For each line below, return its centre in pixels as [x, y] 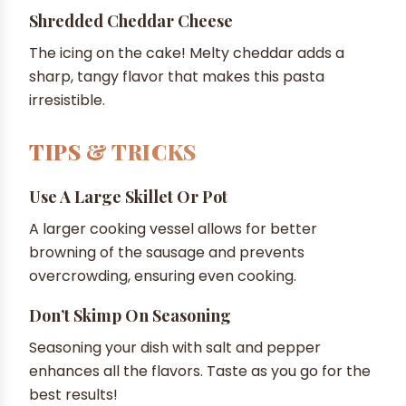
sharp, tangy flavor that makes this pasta [177, 76]
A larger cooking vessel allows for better [173, 228]
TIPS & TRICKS [113, 151]
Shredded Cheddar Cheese [131, 20]
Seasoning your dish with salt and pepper [175, 347]
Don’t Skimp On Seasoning [130, 315]
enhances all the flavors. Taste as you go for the [200, 371]
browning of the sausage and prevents [167, 252]
